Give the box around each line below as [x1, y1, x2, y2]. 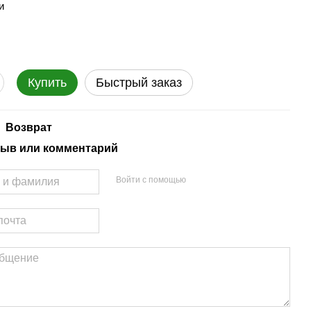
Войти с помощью [115, 174, 186, 185]
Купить [28, 76, 67, 90]
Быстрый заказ [96, 76, 183, 90]
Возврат [6, 121, 53, 133]
